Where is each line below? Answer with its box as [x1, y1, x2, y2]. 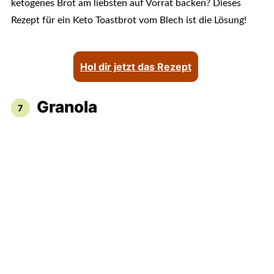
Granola [36, 97, 97, 117]
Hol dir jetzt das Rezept [80, 61, 191, 73]
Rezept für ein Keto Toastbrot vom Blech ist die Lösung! [10, 15, 246, 26]
